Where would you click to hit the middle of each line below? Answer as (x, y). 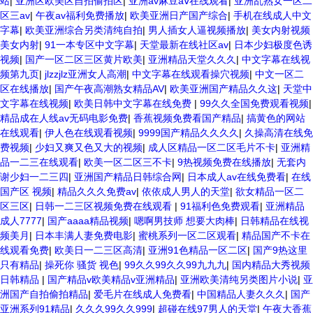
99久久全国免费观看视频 (254, 103)
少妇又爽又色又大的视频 (89, 147)
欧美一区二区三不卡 (128, 162)
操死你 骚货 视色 (82, 265)
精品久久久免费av (97, 191)
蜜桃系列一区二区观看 (187, 235)
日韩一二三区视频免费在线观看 (105, 206)
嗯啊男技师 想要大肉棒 (184, 221)
